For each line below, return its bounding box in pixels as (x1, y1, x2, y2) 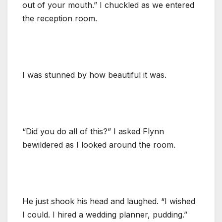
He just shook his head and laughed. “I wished (22, 196, 195, 206)
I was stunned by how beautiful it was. (22, 69, 166, 80)
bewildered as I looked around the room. (22, 139, 175, 150)
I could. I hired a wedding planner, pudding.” (22, 209, 187, 220)
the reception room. (22, 13, 97, 23)
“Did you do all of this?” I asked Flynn (22, 126, 164, 136)
